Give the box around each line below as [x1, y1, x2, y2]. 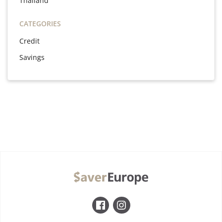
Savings [19, 53, 45, 62]
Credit [19, 36, 40, 46]
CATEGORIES [19, 19, 61, 29]
